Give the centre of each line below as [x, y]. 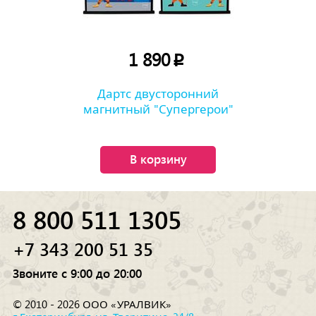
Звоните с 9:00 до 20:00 [77, 273]
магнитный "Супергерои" [158, 109]
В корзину [158, 159]
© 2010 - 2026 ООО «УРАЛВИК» [92, 305]
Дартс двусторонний [158, 94]
